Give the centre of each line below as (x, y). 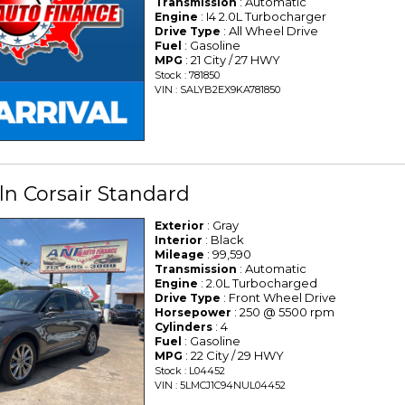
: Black (224, 239)
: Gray (222, 225)
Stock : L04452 (190, 370)
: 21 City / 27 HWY (232, 60)
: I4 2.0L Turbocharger (263, 17)
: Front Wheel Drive (279, 297)
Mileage (180, 254)
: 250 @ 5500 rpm (283, 311)
